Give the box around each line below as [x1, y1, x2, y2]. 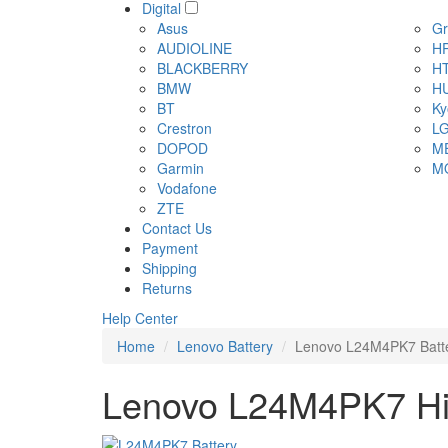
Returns [142, 278, 192, 298]
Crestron [157, 118, 212, 138]
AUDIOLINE [157, 38, 232, 58]
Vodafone [157, 178, 217, 198]
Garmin [157, 158, 204, 178]
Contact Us [142, 218, 212, 238]
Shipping [142, 258, 197, 278]
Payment [142, 238, 198, 258]
